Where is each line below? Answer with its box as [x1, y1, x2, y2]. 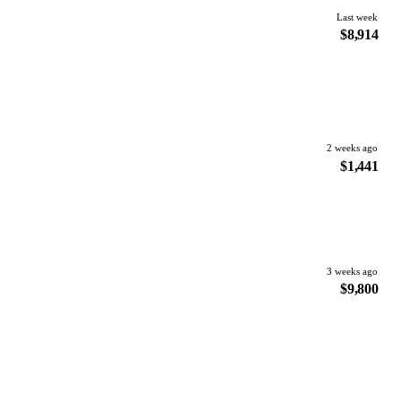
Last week [337, 11, 379, 22]
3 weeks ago [327, 265, 379, 277]
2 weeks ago [327, 142, 379, 154]
